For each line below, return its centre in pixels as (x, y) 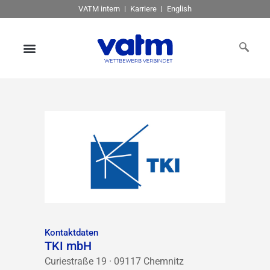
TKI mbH (68, 246)
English (179, 9)
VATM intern (99, 9)
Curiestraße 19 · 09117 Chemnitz (114, 261)
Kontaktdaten (71, 233)
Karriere (143, 9)
